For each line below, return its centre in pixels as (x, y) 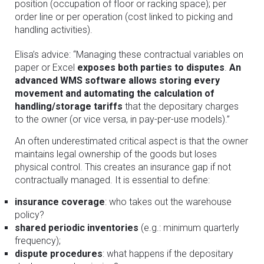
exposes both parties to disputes (151, 67)
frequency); (38, 240)
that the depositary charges (181, 106)
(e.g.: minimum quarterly (189, 227)
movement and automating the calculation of (115, 93)
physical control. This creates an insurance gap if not (123, 167)
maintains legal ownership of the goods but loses (116, 154)
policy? (29, 214)
